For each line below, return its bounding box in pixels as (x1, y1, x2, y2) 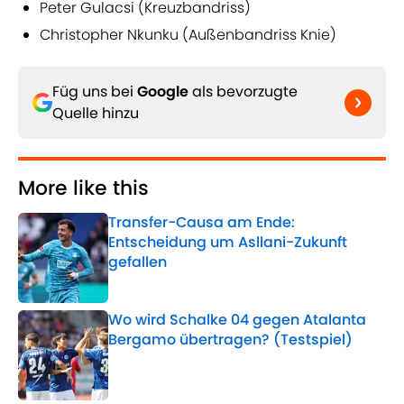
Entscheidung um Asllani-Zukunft (108, 232, 347, 253)
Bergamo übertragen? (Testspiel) (108, 329, 353, 351)
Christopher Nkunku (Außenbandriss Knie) (40, 24, 336, 46)
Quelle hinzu (52, 103, 139, 124)
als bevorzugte (188, 81, 298, 103)
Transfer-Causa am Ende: (108, 212, 295, 234)
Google (137, 81, 188, 103)
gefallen (108, 252, 167, 273)
